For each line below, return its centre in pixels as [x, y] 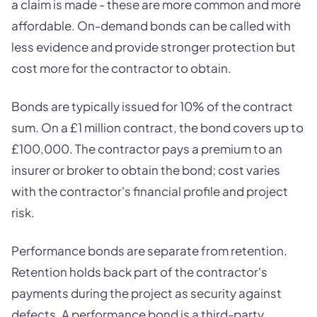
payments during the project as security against [146, 293]
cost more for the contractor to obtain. [121, 68]
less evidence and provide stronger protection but [154, 47]
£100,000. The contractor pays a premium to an [147, 149]
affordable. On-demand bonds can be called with [151, 26]
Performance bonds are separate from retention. [149, 251]
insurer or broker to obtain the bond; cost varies [146, 170]
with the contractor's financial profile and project [150, 191]
